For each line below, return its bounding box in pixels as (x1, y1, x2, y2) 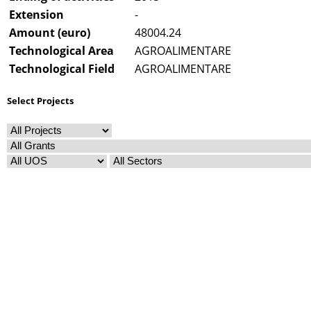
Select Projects (7, 94, 74, 107)
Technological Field (9, 61, 115, 77)
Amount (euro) (9, 25, 90, 41)
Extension (9, 7, 64, 23)
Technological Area (9, 43, 114, 59)
